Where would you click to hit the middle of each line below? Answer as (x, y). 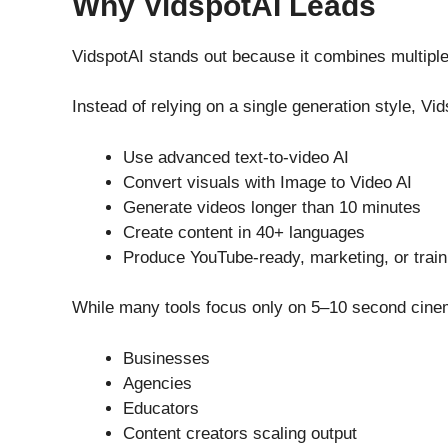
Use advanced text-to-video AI (236, 157)
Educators (161, 408)
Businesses (166, 358)
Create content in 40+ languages (244, 232)
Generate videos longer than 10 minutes (272, 207)
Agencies (157, 383)
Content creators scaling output (240, 433)
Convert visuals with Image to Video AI (267, 182)
